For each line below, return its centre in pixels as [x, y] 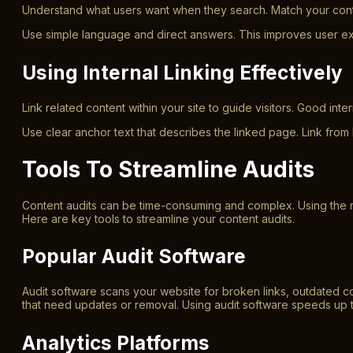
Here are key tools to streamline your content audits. [158, 219]
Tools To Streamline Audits [168, 170]
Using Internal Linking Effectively [182, 72]
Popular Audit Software [134, 256]
